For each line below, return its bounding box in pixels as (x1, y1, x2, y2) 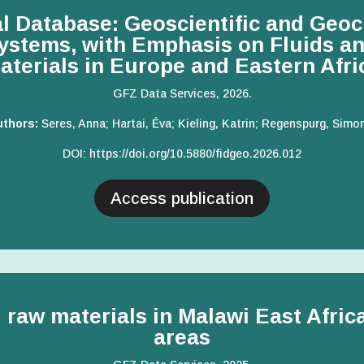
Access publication (110, 189, 253, 208)
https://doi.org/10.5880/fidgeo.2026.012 (89, 147, 301, 161)
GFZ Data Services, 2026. (112, 87, 252, 101)
